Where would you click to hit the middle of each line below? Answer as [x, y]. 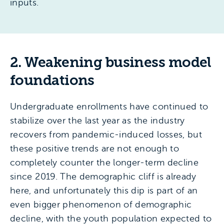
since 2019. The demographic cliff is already [103, 176]
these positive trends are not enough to [95, 148]
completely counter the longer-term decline [104, 162]
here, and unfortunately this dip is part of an [104, 190]
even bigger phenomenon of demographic [101, 204]
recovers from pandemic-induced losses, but [106, 134]
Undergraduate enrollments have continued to [109, 106]
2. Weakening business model [111, 62]
